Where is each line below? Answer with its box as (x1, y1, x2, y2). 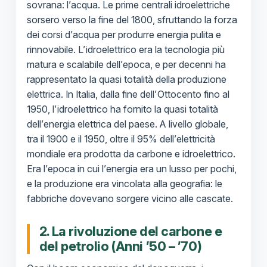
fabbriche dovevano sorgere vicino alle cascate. (26, 193, 233, 205)
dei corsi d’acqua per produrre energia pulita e (26, 29, 221, 41)
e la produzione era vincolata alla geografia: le (26, 178, 222, 190)
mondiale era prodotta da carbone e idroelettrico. (26, 148, 235, 160)
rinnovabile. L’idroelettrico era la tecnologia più (26, 44, 225, 56)
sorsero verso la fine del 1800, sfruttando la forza (26, 14, 237, 26)
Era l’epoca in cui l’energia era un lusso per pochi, (26, 163, 237, 175)
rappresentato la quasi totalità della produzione (26, 73, 226, 86)
